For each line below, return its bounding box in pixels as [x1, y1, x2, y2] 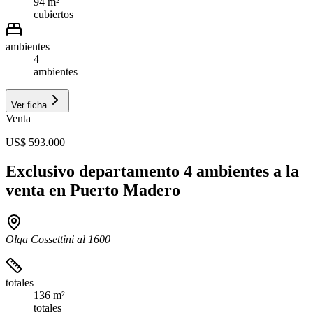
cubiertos [34, 8, 73, 20]
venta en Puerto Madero [6, 181, 180, 200]
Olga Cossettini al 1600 [6, 233, 110, 246]
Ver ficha [11, 99, 47, 110]
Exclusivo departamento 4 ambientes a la [6, 162, 299, 181]
